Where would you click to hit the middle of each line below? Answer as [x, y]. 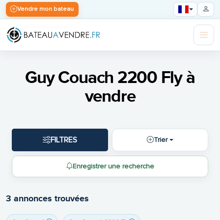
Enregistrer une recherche [113, 166]
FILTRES [64, 140]
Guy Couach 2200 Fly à [110, 78]
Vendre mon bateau [46, 9]
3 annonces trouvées [47, 198]
